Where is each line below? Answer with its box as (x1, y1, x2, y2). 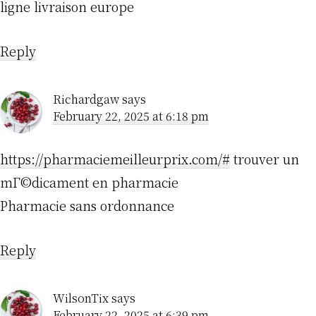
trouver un (230, 150, 299, 169)
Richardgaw (53, 91, 119, 108)
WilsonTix (53, 290, 109, 307)
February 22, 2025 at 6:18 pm (53, 108, 209, 125)
